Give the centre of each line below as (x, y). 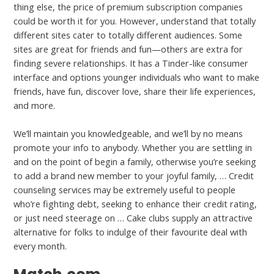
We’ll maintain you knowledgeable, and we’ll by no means (128, 134)
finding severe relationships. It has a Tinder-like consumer (131, 63)
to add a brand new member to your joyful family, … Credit (134, 176)
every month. (40, 246)
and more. (35, 105)
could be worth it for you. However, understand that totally (135, 20)
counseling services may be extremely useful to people (125, 190)
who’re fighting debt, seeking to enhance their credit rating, (135, 204)
